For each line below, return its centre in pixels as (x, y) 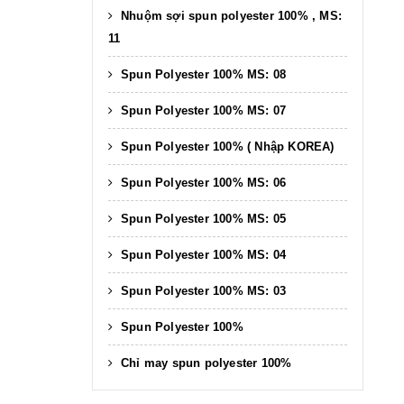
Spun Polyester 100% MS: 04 (202, 254)
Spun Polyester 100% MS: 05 (202, 218)
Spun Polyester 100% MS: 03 (202, 290)
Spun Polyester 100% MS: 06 (202, 182)
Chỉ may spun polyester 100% (204, 363)
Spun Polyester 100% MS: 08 (202, 74)
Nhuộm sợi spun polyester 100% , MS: (229, 15)
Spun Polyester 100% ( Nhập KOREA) (225, 146)
